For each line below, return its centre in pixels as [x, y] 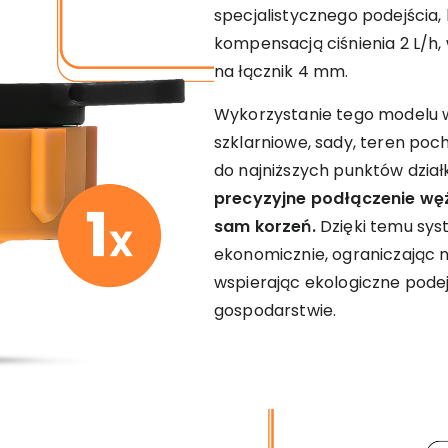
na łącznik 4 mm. [281, 71]
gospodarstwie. [275, 310]
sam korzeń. [265, 226]
